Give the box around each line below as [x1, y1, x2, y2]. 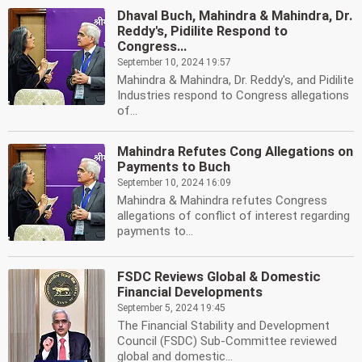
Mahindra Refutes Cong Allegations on [117, 144, 353, 159]
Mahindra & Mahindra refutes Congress [117, 193, 327, 208]
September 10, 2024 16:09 [117, 177, 231, 188]
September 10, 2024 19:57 [117, 57, 231, 68]
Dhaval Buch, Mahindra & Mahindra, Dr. [117, 8, 352, 23]
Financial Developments [117, 284, 263, 300]
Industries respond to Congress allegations [117, 88, 349, 103]
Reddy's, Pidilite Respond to [117, 23, 288, 39]
